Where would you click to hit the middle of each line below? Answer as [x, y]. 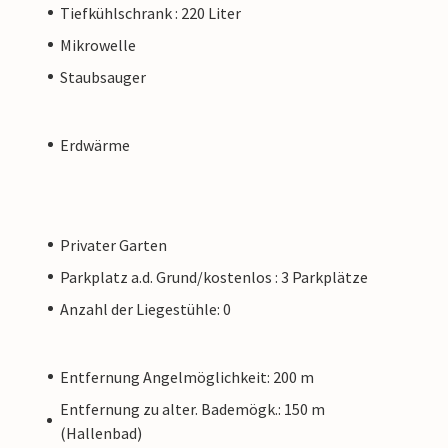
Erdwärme [95, 144]
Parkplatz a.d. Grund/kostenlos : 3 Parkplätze [214, 276]
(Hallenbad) [100, 432]
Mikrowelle [98, 44]
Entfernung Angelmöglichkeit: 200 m [187, 376]
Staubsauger [103, 76]
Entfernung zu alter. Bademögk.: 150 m [192, 408]
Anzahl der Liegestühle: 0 [145, 308]
